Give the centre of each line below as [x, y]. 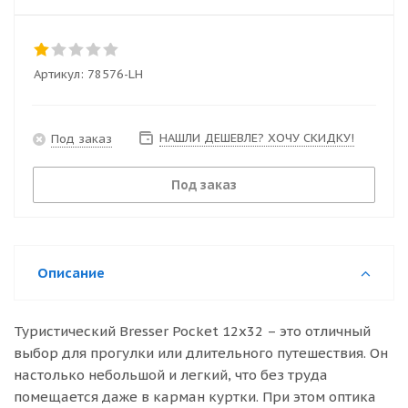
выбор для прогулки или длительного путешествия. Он [201, 353]
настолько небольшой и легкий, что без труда [171, 375]
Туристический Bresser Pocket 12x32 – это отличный [192, 331]
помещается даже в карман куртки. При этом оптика [195, 397]
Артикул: [59, 74]
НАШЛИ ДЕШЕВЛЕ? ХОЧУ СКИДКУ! [257, 138]
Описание [71, 273]
